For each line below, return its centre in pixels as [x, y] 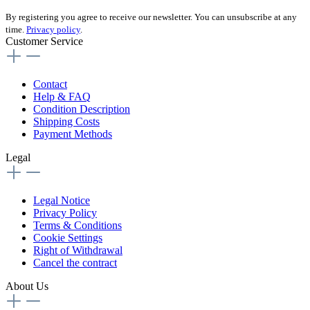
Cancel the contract [75, 263]
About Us [27, 286]
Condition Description [82, 109]
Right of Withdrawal [78, 250]
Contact [50, 84]
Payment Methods [73, 134]
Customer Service [44, 42]
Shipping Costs [66, 122]
